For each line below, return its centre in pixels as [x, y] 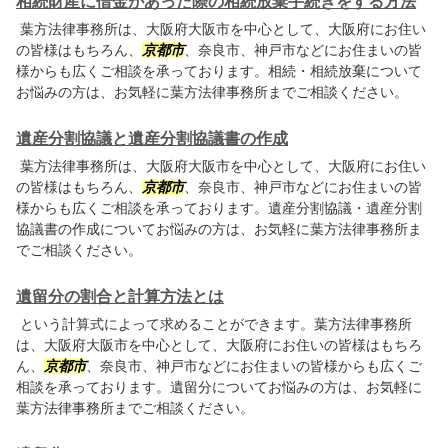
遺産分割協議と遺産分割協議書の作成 [152, 138]
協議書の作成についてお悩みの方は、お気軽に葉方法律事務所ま [219, 228]
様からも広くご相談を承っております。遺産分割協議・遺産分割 [219, 207]
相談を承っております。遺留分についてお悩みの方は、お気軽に [219, 386]
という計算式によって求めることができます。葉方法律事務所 [214, 323]
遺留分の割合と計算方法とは [120, 296]
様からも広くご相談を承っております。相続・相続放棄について [219, 70]
